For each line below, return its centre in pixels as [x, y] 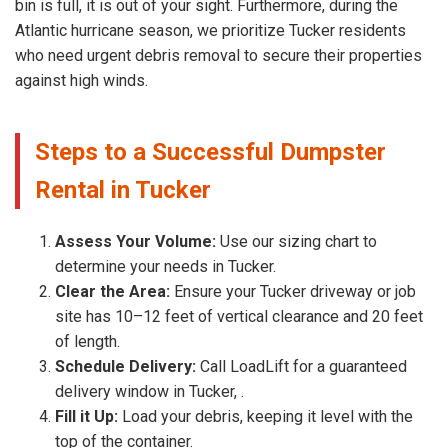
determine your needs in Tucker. [165, 266]
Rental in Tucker [123, 189]
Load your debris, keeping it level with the [265, 416]
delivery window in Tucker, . [149, 391]
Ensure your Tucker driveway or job [293, 291]
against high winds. [81, 80]
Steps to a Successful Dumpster [210, 151]
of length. [87, 341]
